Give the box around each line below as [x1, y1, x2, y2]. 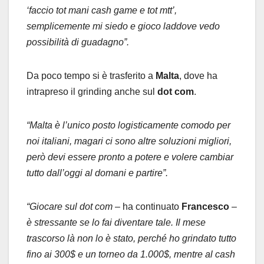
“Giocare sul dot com [27, 201, 113, 212]
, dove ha [179, 70, 217, 81]
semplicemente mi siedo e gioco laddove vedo [27, 21, 220, 31]
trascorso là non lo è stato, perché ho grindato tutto [27, 233, 236, 243]
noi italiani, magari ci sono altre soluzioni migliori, [27, 136, 232, 146]
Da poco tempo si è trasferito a [27, 70, 156, 81]
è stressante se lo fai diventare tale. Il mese [27, 217, 206, 227]
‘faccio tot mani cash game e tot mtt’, [27, 5, 177, 15]
